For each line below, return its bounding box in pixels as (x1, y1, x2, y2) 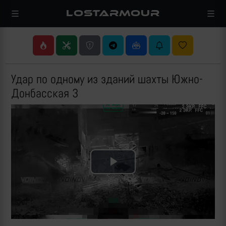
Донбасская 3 (11, 85, 78, 101)
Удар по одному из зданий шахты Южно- (11, 71, 203, 87)
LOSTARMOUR (66, 8, 160, 19)
